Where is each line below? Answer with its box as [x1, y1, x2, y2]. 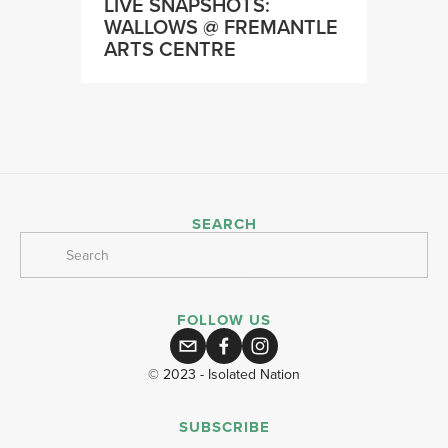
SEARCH [191, 213, 257, 236]
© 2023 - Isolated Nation [148, 364, 300, 385]
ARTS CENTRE [104, 34, 237, 64]
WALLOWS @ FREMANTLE [104, 12, 339, 42]
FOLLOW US [177, 309, 271, 332]
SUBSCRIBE [178, 416, 270, 439]
